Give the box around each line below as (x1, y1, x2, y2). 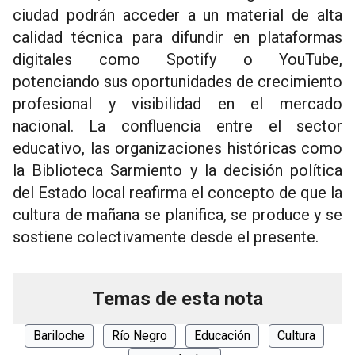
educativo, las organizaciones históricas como (13, 139, 342, 158)
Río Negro (112, 328, 167, 344)
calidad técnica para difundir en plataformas (13, 28, 342, 48)
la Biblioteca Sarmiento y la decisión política (13, 161, 342, 181)
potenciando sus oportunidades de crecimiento (13, 72, 342, 92)
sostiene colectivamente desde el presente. (13, 227, 319, 247)
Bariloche (33, 328, 85, 344)
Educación (194, 328, 250, 344)
